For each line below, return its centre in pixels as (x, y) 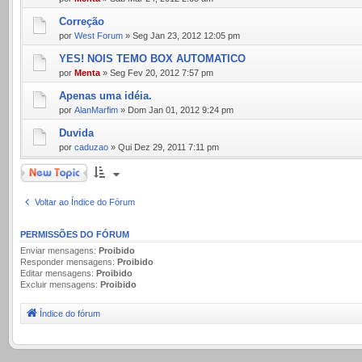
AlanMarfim (96, 110)
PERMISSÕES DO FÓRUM (75, 234)
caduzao (91, 147)
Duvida (76, 133)
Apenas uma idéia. (105, 96)
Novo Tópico (44, 169)
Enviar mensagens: (59, 250)
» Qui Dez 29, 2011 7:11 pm (164, 147)
